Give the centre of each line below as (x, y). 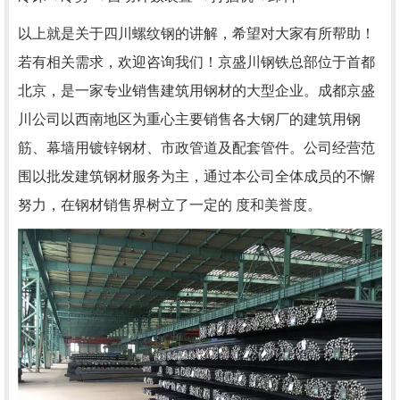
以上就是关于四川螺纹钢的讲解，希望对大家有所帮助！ (196, 33)
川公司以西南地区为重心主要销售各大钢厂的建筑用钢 (189, 119)
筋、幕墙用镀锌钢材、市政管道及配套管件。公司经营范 (196, 147)
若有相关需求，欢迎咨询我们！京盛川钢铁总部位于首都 (196, 62)
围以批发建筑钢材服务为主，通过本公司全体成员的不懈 (196, 176)
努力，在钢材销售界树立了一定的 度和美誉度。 (170, 204)
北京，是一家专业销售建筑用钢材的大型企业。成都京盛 (196, 90)
